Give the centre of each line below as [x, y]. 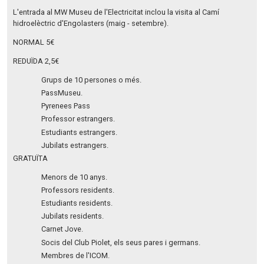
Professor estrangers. [78, 119]
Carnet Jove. [62, 229]
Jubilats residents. [72, 216]
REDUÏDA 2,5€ [36, 61]
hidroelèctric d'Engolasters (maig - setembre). [90, 24]
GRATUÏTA [30, 158]
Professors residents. [77, 190]
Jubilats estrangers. [75, 145]
